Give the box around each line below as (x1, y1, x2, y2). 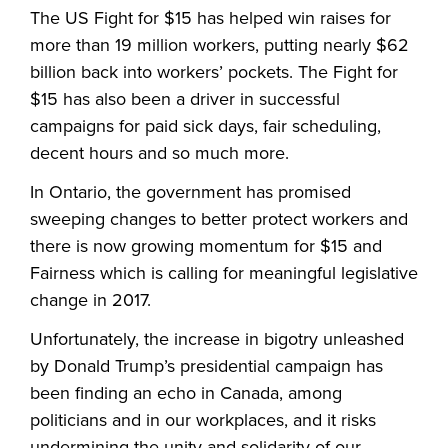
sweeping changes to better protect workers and (30, 208, 408, 230)
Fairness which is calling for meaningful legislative (30, 262, 418, 284)
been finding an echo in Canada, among (30, 382, 342, 404)
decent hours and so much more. (30, 142, 289, 164)
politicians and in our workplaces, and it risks (30, 409, 376, 431)
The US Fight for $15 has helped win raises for (30, 7, 391, 29)
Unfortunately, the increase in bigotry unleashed (30, 328, 404, 350)
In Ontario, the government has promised (30, 181, 351, 203)
